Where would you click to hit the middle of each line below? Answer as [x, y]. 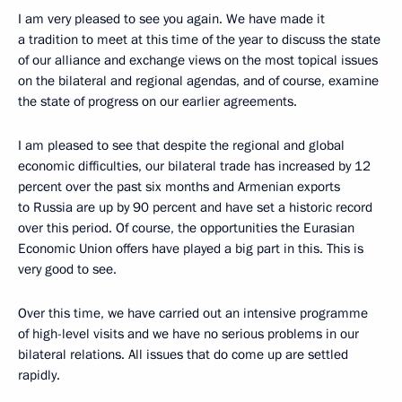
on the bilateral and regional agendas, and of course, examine [198, 81]
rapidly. [39, 376]
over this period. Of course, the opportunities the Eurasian [186, 228]
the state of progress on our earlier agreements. [157, 102]
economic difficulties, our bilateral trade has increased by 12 [194, 166]
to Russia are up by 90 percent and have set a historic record [195, 208]
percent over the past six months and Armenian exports [179, 187]
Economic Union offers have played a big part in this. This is [191, 249]
